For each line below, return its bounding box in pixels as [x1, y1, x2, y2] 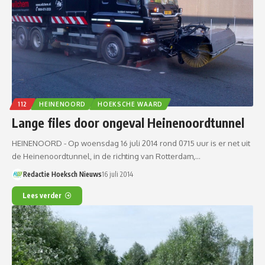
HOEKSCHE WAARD [98, 101, 163, 108]
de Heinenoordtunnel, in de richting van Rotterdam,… [12, 151, 201, 161]
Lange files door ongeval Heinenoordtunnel [12, 115, 244, 131]
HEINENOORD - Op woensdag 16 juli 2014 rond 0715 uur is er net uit [12, 138, 250, 148]
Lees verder [22, 191, 62, 201]
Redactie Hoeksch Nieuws [22, 170, 102, 179]
